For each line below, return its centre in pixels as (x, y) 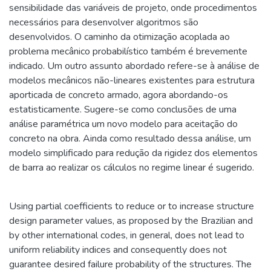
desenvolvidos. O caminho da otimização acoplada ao (119, 37)
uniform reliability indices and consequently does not (118, 250)
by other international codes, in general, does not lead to (127, 235)
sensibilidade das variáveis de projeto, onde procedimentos (133, 8)
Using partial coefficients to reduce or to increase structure (132, 206)
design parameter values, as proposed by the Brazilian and (131, 221)
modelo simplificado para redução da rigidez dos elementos (133, 153)
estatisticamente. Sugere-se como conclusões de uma (123, 109)
